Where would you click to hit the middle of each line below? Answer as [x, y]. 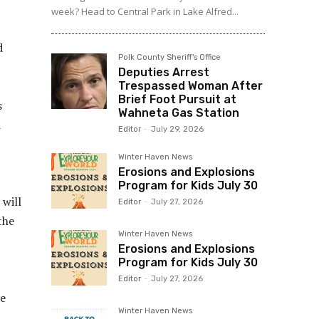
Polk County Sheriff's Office [169, 58]
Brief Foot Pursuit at [177, 100]
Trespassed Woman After [190, 86]
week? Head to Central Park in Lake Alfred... [145, 12]
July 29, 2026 [177, 130]
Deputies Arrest [164, 73]
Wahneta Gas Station [179, 113]
